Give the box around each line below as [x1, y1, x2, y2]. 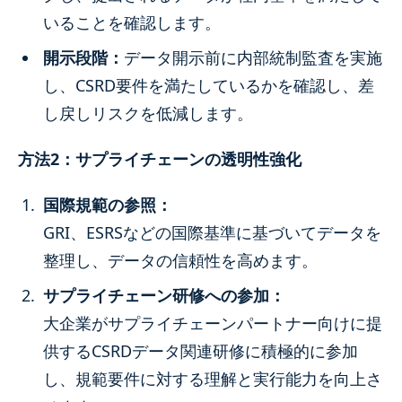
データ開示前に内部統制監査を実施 [124, 46, 382, 68]
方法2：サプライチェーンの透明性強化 [18, 147, 301, 170]
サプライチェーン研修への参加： [43, 284, 285, 306]
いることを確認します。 [43, 11, 221, 33]
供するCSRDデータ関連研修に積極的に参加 [43, 339, 358, 362]
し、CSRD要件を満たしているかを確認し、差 [43, 74, 374, 96]
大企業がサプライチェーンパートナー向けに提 [43, 311, 382, 334]
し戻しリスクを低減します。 [43, 101, 253, 124]
